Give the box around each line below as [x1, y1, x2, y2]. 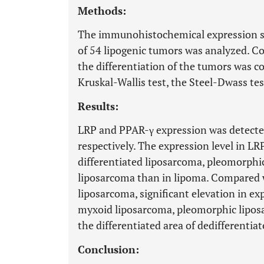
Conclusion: [78, 242, 139, 256]
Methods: [78, 4, 126, 18]
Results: [78, 99, 118, 113]
